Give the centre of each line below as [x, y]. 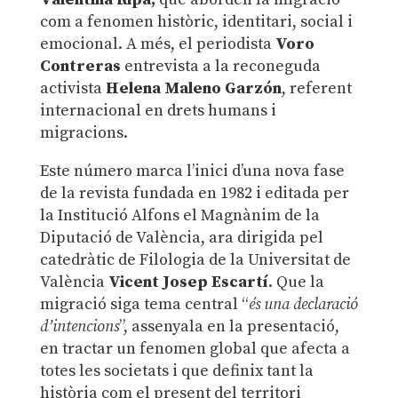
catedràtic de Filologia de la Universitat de [195, 259]
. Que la [296, 282]
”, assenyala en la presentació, [229, 326]
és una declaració [303, 304]
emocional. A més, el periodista [157, 44]
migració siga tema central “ [144, 304]
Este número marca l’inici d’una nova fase [192, 171]
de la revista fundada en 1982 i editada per [194, 193]
